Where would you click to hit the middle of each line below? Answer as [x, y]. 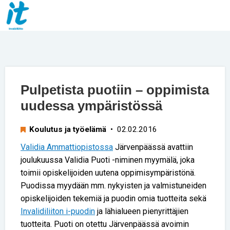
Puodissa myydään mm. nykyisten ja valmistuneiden [113, 185]
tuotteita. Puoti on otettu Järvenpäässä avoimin [105, 224]
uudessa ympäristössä [91, 106]
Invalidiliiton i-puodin [58, 211]
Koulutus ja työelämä [68, 129]
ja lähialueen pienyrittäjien [142, 211]
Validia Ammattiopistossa [67, 147]
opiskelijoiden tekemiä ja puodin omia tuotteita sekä [113, 198]
